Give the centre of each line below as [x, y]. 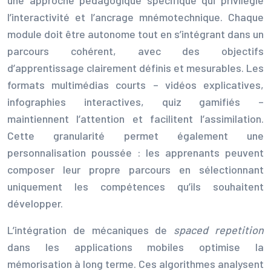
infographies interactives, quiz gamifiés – [135, 101]
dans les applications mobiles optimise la [135, 247]
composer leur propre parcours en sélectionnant [135, 169]
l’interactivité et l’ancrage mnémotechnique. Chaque [135, 17]
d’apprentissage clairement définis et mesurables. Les [135, 67]
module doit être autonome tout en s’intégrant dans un [135, 34]
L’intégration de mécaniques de [91, 230]
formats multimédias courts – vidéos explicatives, [135, 84]
